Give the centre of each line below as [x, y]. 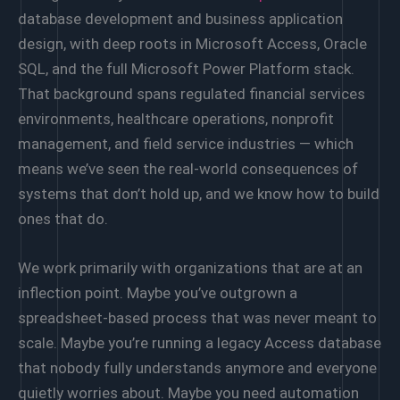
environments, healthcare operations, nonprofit [176, 118]
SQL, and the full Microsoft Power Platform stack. [186, 68]
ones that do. [63, 218]
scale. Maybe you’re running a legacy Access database [200, 343]
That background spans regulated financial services [192, 93]
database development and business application [180, 18]
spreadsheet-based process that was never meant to [197, 318]
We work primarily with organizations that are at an [190, 268]
